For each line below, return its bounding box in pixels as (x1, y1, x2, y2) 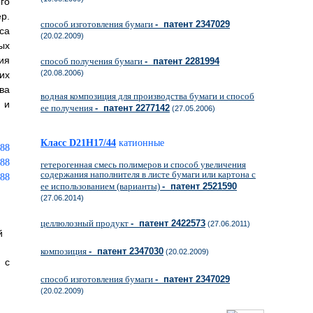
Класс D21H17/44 (41, 138, 116, 148)
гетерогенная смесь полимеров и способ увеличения (41, 159, 246, 170)
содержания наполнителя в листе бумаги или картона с (41, 169, 256, 180)
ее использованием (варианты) (41, 181, 162, 191)
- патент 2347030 (89, 246, 163, 256)
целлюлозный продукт (41, 218, 131, 228)
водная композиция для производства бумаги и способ (41, 91, 254, 101)
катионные (119, 138, 164, 148)
